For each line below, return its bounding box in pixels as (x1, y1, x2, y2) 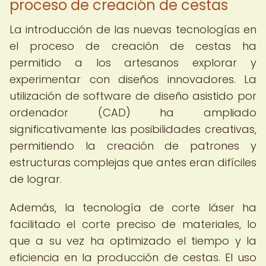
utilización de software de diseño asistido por (9, 88, 256, 103)
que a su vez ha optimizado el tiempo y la (9, 233, 256, 248)
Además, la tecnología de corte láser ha (9, 200, 256, 215)
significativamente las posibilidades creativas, (9, 122, 256, 137)
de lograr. (9, 172, 62, 186)
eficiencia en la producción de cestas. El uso (9, 250, 256, 265)
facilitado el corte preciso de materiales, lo (9, 217, 256, 232)
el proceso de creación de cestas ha (9, 39, 256, 53)
